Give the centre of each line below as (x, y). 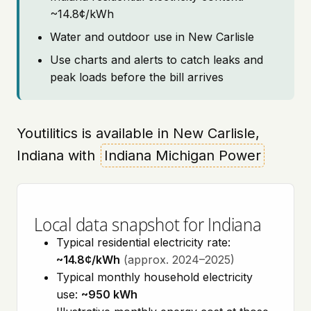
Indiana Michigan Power (183, 155)
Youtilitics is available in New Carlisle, (138, 133)
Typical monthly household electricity (154, 277)
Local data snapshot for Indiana (148, 224)
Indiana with (58, 155)
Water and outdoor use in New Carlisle (152, 37)
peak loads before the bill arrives (137, 77)
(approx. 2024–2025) (179, 260)
